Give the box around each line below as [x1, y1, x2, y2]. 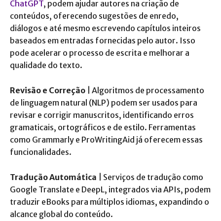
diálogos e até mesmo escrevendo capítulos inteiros [10, 23, 201, 33]
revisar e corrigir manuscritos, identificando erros [10, 110, 194, 120]
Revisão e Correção [10, 85, 85, 95]
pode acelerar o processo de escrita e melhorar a [10, 47, 189, 58]
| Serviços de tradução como [97, 172, 203, 182]
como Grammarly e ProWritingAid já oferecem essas [10, 134, 203, 145]
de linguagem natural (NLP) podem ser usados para [10, 97, 197, 108]
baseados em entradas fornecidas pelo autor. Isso [10, 35, 195, 45]
